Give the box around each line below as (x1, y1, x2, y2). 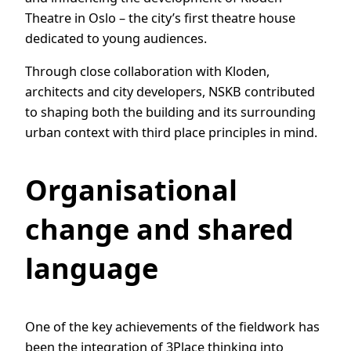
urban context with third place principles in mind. (25, 124, 317, 142)
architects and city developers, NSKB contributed (25, 83, 315, 101)
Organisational (25, 171, 237, 210)
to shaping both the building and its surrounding (25, 103, 316, 121)
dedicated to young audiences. (25, 30, 207, 48)
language (25, 249, 158, 288)
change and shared (25, 210, 294, 249)
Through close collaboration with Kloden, (25, 63, 270, 81)
